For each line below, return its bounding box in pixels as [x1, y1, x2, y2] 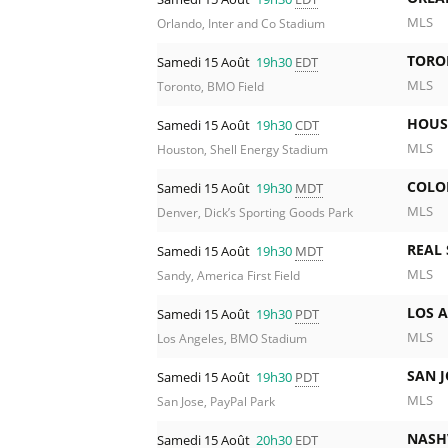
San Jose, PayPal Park [157, 394, 275, 410]
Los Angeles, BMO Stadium [157, 331, 307, 347]
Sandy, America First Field [157, 268, 300, 284]
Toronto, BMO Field [157, 79, 264, 95]
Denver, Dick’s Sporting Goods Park [157, 205, 353, 221]
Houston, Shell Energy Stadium [157, 142, 328, 158]
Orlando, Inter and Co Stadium [157, 16, 325, 32]
